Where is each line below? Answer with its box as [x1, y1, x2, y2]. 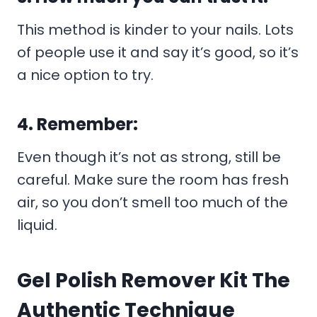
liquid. [17, 214, 57, 235]
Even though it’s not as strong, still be [17, 146, 281, 167]
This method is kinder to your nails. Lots [17, 19, 294, 40]
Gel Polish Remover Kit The [17, 266, 290, 294]
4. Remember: [17, 112, 138, 136]
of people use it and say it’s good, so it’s [17, 42, 299, 62]
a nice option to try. [17, 64, 154, 85]
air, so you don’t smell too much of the [17, 192, 288, 212]
